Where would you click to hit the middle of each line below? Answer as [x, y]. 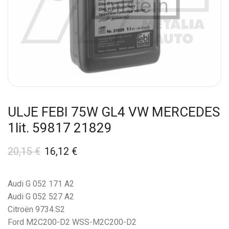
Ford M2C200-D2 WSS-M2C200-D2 [72, 222]
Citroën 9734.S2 [36, 209]
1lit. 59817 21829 [60, 128]
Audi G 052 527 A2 [41, 196]
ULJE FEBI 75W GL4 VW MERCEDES [114, 112]
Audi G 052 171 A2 [41, 184]
